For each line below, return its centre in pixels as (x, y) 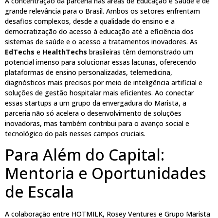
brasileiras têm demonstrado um (140, 52)
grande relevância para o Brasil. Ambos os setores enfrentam (102, 11)
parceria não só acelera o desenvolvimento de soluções (93, 113)
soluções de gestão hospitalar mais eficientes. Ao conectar (99, 92)
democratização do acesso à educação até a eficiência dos (99, 31)
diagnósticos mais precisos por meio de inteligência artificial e (104, 82)
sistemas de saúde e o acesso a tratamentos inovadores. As (101, 41)
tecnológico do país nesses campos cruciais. (75, 133)
